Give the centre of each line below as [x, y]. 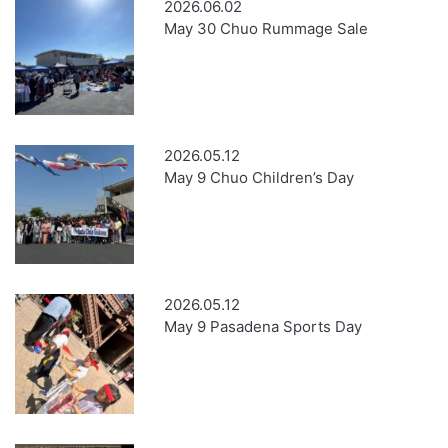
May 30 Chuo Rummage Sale [266, 28]
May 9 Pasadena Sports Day [263, 327]
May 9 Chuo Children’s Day [259, 178]
